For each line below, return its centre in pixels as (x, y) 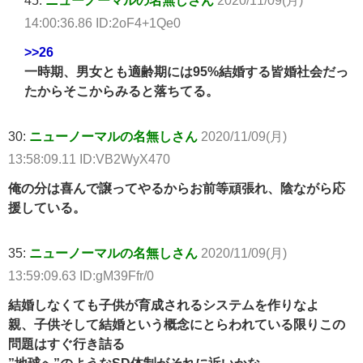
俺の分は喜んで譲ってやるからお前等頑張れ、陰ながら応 (177, 188)
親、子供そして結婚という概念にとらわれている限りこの (177, 325)
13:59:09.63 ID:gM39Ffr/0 (81, 276)
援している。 (47, 208)
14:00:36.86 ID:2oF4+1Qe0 (102, 23)
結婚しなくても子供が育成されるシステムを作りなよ (164, 305)
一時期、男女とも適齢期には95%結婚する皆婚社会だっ (186, 72)
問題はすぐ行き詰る (66, 344)
